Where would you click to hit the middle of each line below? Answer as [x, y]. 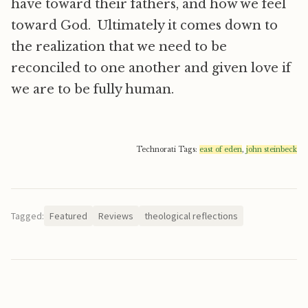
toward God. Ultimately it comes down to [144, 25]
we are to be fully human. [92, 89]
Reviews [116, 216]
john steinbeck [272, 150]
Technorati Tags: [168, 150]
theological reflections [191, 216]
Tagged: [27, 216]
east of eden [221, 150]
